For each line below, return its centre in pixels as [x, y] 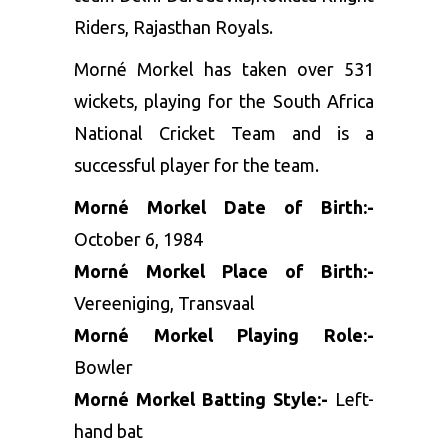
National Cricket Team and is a [224, 132]
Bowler [103, 366]
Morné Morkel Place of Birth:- [224, 270]
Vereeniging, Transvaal [164, 302]
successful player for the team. [196, 164]
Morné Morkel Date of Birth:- [224, 206]
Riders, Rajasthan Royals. [173, 26]
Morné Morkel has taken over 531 [224, 68]
